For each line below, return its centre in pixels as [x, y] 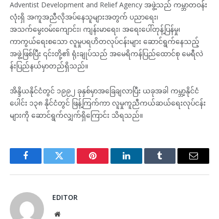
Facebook [42, 163]
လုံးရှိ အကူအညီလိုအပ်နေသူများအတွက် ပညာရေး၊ [84, 17]
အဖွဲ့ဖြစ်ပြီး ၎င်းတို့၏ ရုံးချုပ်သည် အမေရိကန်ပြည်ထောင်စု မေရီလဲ [107, 53]
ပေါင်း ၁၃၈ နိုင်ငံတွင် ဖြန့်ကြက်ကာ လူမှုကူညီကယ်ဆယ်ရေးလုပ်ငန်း [108, 103]
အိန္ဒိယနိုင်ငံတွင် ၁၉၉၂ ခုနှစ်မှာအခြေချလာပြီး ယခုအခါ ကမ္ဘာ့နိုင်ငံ [104, 90]
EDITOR [65, 197]
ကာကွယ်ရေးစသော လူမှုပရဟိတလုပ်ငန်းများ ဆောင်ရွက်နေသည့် [105, 41]
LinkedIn [142, 163]
